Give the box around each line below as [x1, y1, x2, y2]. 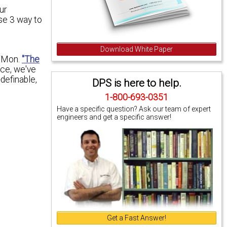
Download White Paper [100, 45, 173, 53]
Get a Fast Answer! [107, 213, 167, 222]
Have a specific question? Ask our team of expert [57, 104, 211, 113]
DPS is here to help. [92, 77, 181, 89]
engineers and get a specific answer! [57, 112, 172, 121]
